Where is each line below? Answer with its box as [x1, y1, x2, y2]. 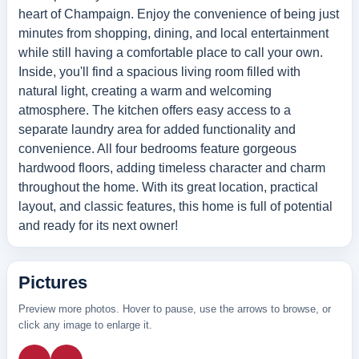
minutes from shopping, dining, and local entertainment [18, 26, 329, 40]
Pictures [18, 272, 87, 292]
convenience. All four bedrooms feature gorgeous [18, 141, 296, 155]
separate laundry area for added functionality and [18, 122, 296, 136]
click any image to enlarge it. [18, 318, 152, 331]
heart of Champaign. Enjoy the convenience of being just [18, 6, 339, 21]
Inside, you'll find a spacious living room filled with [18, 64, 301, 79]
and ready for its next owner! [18, 218, 178, 232]
